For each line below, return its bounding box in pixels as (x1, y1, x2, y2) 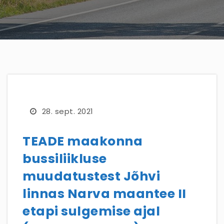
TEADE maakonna (22, 132, 142, 150)
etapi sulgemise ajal (22, 202, 160, 220)
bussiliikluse (22, 150, 107, 167)
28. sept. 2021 (41, 106, 93, 116)
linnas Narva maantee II (22, 185, 186, 202)
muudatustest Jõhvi (22, 167, 160, 185)
